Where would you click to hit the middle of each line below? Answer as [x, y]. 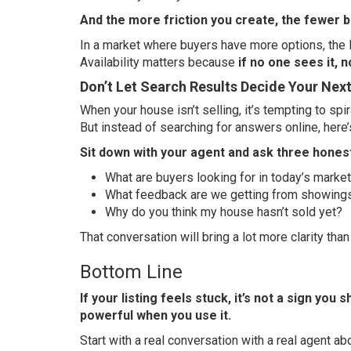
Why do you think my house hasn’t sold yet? [224, 212]
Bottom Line [131, 271]
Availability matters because [159, 62]
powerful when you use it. [156, 315]
